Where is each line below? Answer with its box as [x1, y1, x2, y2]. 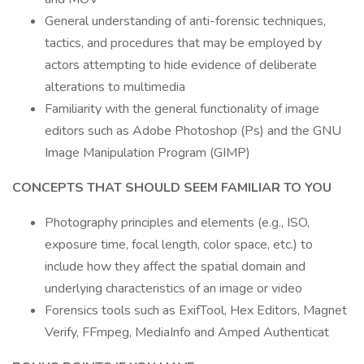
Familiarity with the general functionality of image [45, 100, 319, 118]
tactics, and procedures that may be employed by [45, 34, 322, 52]
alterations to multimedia [45, 78, 185, 96]
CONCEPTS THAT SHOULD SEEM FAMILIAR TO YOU [12, 179, 331, 197]
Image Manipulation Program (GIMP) [45, 144, 250, 162]
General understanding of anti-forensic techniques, [45, 12, 326, 30]
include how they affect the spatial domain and [45, 258, 305, 275]
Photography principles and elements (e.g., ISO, [45, 214, 310, 232]
